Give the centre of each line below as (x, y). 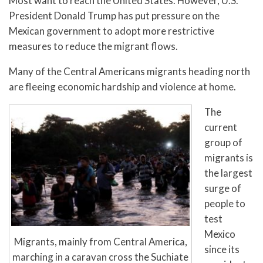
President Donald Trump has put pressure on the (114, 16)
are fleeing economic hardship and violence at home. (122, 87)
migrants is (229, 157)
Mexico (220, 234)
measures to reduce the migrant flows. (93, 46)
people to (225, 203)
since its (222, 249)
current (221, 127)
